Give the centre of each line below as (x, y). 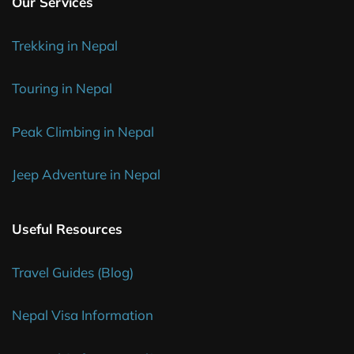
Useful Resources (67, 229)
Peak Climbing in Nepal (83, 131)
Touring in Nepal (62, 88)
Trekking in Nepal (65, 45)
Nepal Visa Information (83, 315)
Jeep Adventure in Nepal (86, 175)
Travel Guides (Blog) (73, 272)
